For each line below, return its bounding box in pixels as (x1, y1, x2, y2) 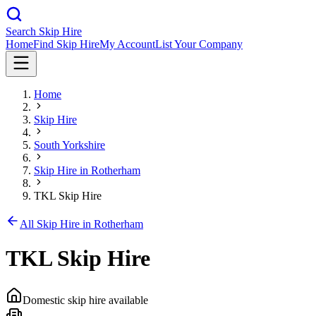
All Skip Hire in (20, 218, 94, 230)
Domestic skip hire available (23, 293, 148, 306)
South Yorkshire (34, 139, 105, 151)
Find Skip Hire (33, 38, 99, 50)
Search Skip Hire (6, 25, 82, 37)
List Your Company (155, 38, 243, 50)
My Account (99, 38, 155, 50)
